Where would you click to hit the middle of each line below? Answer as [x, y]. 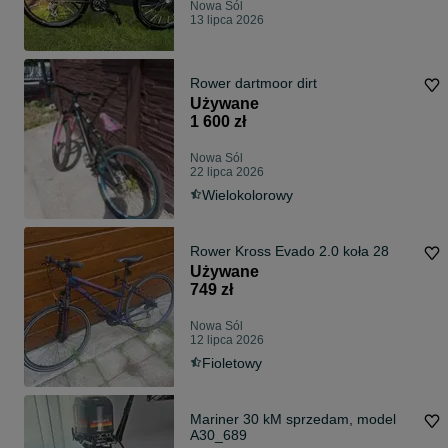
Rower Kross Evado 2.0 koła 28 [289, 251]
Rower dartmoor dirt [276, 83]
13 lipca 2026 [227, 20]
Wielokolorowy [247, 195]
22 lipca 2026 [227, 172]
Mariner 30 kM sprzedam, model [293, 419]
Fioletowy [232, 363]
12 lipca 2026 [227, 340]
